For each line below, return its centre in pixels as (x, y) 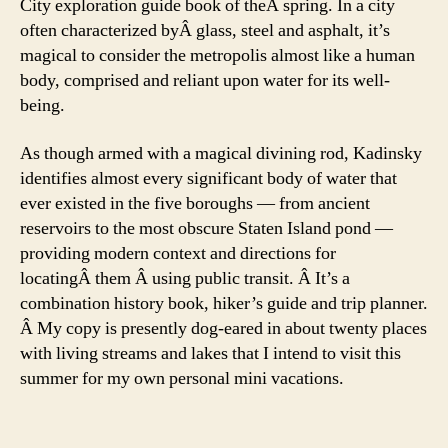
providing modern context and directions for (178, 253)
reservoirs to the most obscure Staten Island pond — (206, 228)
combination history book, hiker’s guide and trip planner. (224, 303)
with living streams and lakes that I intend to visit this (210, 353)
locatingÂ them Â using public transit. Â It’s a (185, 278)
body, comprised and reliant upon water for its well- (205, 81)
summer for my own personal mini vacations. (182, 378)
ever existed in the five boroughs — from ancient (195, 203)
